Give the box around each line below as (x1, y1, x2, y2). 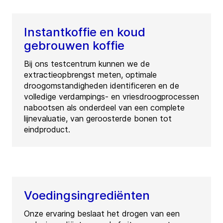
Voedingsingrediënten (24, 188, 150, 203)
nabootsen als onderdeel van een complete (24, 103, 185, 113)
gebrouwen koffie (24, 38, 124, 53)
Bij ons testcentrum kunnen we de (24, 59, 150, 69)
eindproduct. (24, 124, 70, 135)
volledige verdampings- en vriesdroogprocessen (24, 92, 199, 102)
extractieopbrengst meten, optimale (24, 70, 157, 80)
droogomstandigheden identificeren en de (24, 81, 179, 91)
